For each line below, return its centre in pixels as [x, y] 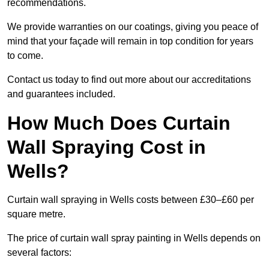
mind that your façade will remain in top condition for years [130, 41]
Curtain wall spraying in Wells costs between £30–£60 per [131, 200]
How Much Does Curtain [119, 123]
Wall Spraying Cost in [107, 147]
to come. [25, 56]
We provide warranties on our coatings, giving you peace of [133, 27]
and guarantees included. [61, 94]
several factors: [39, 253]
